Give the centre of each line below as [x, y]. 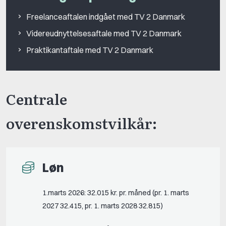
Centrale [37, 98]
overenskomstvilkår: [81, 123]
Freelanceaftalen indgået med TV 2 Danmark [106, 16]
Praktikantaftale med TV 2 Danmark [90, 50]
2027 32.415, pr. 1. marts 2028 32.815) [103, 206]
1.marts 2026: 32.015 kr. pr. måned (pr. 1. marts [116, 193]
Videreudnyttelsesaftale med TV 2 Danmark [104, 33]
